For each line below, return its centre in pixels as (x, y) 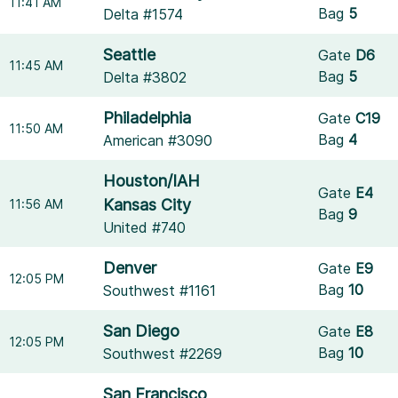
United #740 (145, 227)
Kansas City (147, 205)
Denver (130, 268)
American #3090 (158, 140)
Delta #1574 (143, 14)
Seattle (130, 55)
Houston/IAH (152, 181)
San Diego (142, 331)
